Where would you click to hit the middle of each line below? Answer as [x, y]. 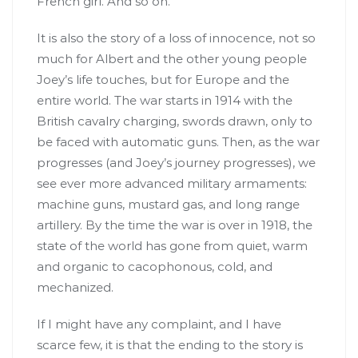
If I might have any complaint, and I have [159, 324]
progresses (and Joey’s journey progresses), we [176, 162]
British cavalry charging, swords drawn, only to [175, 121]
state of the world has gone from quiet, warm [172, 245]
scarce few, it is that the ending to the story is [170, 344]
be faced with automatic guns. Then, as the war [178, 141]
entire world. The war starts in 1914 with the [165, 100]
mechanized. [75, 287]
